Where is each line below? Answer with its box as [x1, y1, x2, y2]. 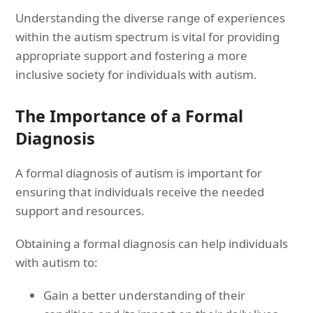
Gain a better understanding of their [43, 286, 246, 303]
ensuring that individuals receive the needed [15, 183, 265, 200]
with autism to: [15, 254, 99, 270]
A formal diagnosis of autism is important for [15, 164, 263, 181]
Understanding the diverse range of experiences [15, 9, 286, 26]
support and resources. [15, 202, 145, 219]
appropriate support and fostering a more [15, 47, 248, 64]
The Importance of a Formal [15, 104, 244, 127]
